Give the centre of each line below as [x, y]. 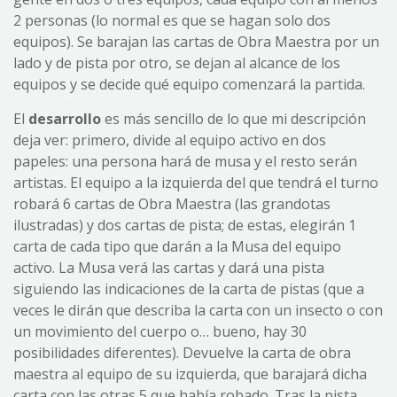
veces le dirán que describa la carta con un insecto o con [198, 311]
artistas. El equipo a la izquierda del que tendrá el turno [196, 183]
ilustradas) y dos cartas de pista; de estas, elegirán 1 [185, 226]
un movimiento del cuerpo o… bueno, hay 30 [160, 332]
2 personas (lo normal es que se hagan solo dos [172, 21]
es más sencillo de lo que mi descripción [234, 119]
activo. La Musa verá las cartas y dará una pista [169, 268]
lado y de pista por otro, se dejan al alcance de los [177, 63]
